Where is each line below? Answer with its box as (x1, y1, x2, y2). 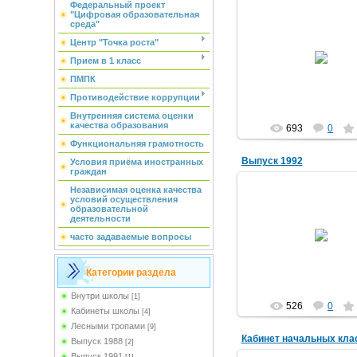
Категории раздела (85, 267, 176, 278)
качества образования (69, 120, 168, 130)
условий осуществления (69, 194, 178, 204)
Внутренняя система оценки (69, 111, 194, 120)
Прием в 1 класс (69, 56, 141, 65)
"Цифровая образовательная (69, 10, 199, 19)
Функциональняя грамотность (69, 139, 204, 148)
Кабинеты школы (70, 306, 139, 316)
